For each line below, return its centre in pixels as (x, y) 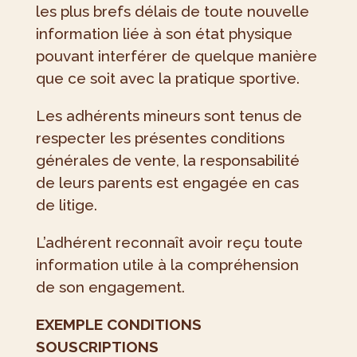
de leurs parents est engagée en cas (167, 183)
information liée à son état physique (164, 34)
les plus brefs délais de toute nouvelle (172, 12)
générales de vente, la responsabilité (167, 161)
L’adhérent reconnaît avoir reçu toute (169, 243)
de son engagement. (110, 287)
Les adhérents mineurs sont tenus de (169, 116)
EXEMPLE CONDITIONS (118, 325)
